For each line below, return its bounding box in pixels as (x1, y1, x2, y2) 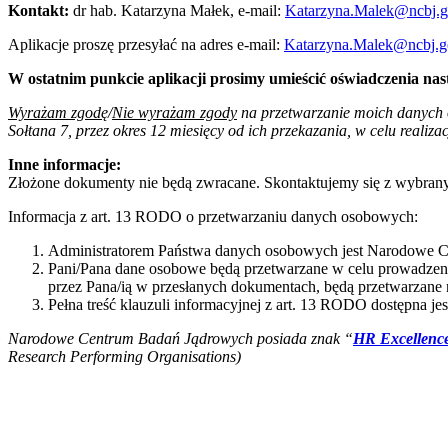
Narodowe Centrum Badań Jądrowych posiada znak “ (8, 329, 353, 347)
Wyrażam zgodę (8, 103, 108, 121)
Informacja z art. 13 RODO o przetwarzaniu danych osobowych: (8, 207, 418, 225)
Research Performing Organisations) (8, 347, 241, 365)
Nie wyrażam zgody (112, 103, 237, 121)
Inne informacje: (8, 155, 121, 173)
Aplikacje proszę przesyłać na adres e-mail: (8, 35, 284, 53)
